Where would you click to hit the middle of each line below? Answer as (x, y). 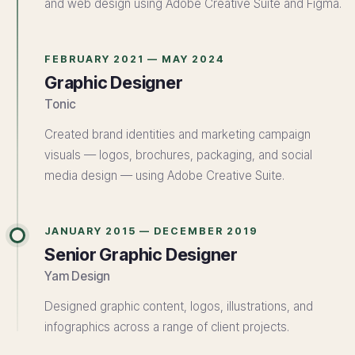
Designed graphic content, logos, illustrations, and (179, 306)
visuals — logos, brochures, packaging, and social (178, 155)
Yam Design (77, 276)
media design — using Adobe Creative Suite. (164, 176)
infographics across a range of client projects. (167, 327)
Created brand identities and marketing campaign (177, 134)
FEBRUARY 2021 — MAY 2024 (135, 59)
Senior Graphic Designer (141, 254)
